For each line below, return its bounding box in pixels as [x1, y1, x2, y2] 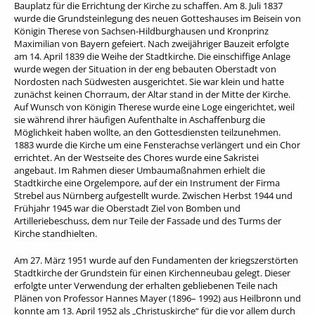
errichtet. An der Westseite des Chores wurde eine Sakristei [14, 150, 259, 164]
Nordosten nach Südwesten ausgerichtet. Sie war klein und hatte [14, 75, 284, 88]
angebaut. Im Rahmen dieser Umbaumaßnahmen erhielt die [14, 163, 265, 176]
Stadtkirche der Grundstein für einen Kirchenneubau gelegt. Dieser [14, 266, 290, 279]
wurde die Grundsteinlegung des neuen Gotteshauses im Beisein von [14, 11, 301, 25]
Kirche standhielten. [14, 226, 97, 240]
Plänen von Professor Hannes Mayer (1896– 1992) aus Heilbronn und [14, 291, 301, 304]
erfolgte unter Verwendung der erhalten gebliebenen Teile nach [14, 278, 278, 292]
